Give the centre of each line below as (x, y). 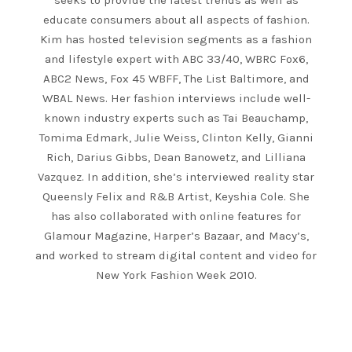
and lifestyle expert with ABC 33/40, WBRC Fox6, (176, 59)
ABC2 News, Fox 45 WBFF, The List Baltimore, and (176, 79)
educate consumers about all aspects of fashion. (176, 20)
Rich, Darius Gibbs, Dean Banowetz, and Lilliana (176, 157)
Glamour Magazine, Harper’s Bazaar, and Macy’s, (176, 236)
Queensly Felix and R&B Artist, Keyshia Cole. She (176, 196)
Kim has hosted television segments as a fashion (176, 39)
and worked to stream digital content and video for (176, 255)
